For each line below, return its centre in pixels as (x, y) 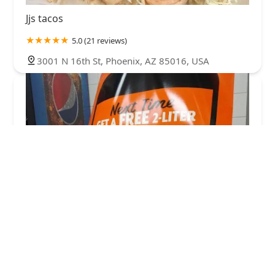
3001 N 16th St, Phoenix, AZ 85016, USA (123, 60)
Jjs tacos (45, 18)
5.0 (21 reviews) (99, 40)
